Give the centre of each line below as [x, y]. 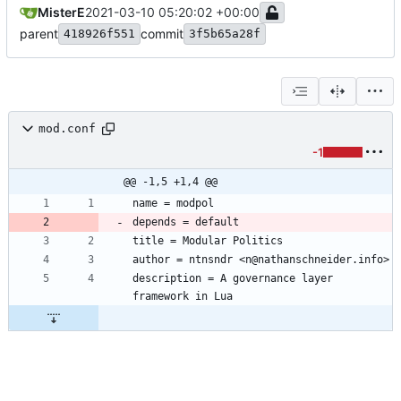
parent [39, 33]
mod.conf [67, 129]
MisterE [61, 12]
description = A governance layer [233, 278]
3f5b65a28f [225, 33]
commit [162, 33]
